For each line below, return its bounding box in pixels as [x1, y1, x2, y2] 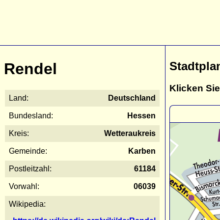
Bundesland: [9, 111, 53, 120]
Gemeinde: [9, 146, 47, 155]
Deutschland [108, 93, 156, 102]
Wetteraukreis [104, 129, 156, 137]
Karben [128, 146, 156, 155]
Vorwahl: [9, 182, 39, 191]
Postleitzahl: [9, 164, 52, 173]
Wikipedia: [9, 199, 46, 208]
